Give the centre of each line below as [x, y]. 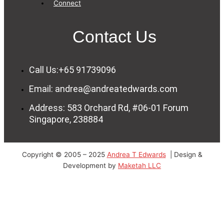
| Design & [185, 155]
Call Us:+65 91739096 [72, 70]
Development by [90, 166]
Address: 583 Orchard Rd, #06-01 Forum [109, 108]
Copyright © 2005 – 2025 [64, 155]
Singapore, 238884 [66, 119]
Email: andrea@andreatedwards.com [103, 89]
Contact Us [114, 37]
